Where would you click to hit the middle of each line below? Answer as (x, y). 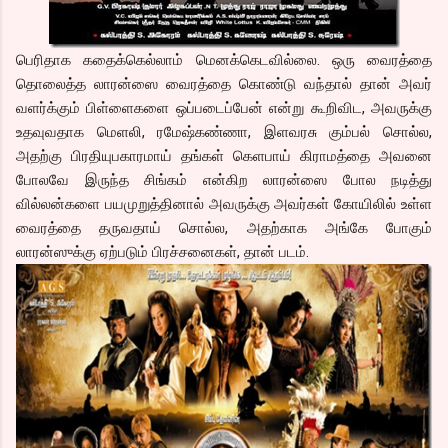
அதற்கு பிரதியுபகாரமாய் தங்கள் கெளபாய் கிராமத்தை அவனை (224, 155)
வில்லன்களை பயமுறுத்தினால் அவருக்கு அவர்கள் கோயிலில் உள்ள (224, 203)
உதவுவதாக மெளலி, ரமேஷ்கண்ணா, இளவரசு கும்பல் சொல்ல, (224, 131)
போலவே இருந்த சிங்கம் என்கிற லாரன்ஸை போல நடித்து (224, 179)
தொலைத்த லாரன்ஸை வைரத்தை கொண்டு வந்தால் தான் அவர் (224, 83)
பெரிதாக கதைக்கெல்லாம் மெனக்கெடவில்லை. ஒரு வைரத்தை (224, 59)
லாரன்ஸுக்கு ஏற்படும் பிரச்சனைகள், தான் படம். (162, 251)
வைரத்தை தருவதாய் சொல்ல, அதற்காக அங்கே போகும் (224, 227)
